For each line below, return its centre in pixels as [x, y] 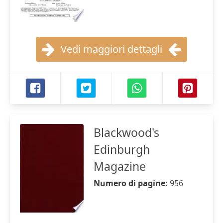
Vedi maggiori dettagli [111, 49]
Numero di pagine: [132, 183]
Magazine [120, 166]
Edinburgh [122, 149]
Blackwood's [126, 132]
